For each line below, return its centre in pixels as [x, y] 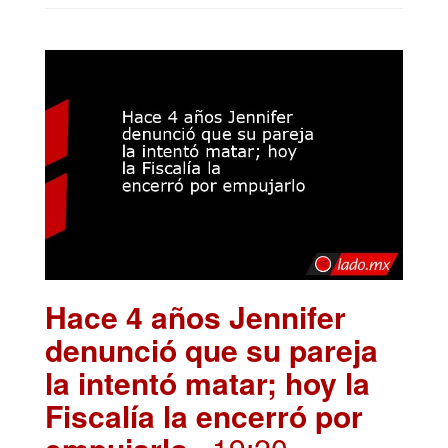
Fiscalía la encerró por [204, 415]
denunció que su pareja [211, 349]
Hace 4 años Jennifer [195, 316]
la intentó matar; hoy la [207, 382]
